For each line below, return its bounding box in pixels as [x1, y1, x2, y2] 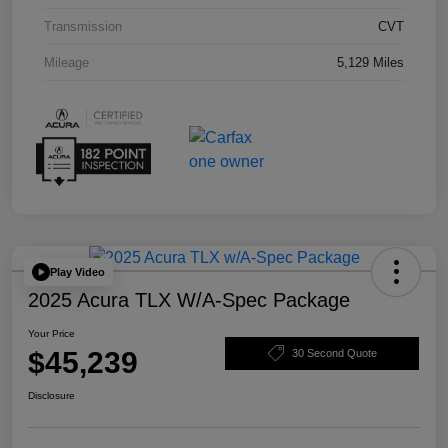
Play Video [50, 265, 105, 278]
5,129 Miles [337, 54, 404, 70]
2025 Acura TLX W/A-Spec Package [28, 289, 350, 312]
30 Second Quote [291, 346, 377, 359]
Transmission [44, 18, 122, 34]
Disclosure [28, 390, 75, 402]
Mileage [44, 54, 89, 70]
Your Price [28, 328, 75, 340]
